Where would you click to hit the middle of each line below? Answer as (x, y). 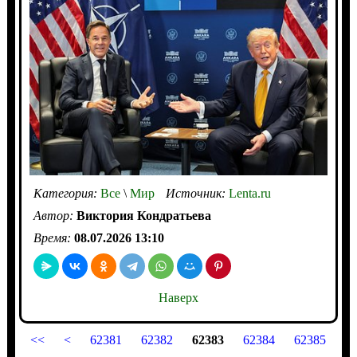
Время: (53, 237)
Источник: (197, 193)
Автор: (55, 215)
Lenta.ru (249, 193)
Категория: (67, 193)
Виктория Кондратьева (143, 215)
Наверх (178, 297)
